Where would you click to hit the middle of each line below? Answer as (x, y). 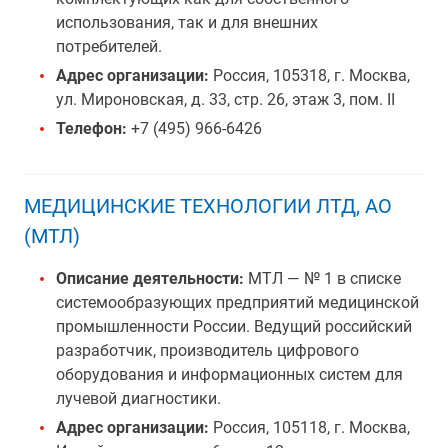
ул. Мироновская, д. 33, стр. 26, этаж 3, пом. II (225, 99)
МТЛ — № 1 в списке (322, 278)
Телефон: (91, 128)
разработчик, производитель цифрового (207, 350)
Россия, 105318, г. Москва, (311, 75)
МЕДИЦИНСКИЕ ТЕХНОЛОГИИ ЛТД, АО (208, 206)
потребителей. (109, 46)
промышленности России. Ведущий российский (234, 326)
